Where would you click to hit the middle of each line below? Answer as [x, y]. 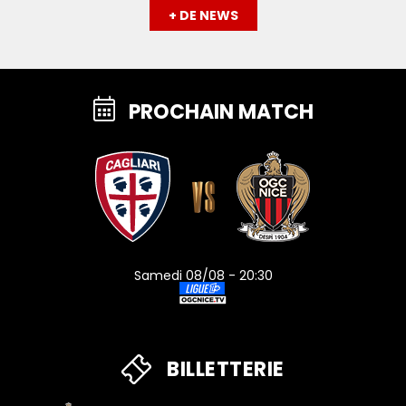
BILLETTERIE [226, 369]
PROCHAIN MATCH [221, 112]
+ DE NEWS [203, 15]
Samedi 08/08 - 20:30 [203, 275]
